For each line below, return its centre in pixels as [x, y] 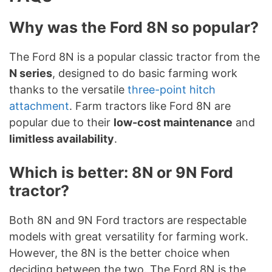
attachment [39, 106]
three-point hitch [172, 90]
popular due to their [61, 123]
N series [31, 73]
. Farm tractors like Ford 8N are [150, 106]
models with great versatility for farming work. [129, 237]
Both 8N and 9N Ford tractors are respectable [128, 220]
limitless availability [62, 139]
